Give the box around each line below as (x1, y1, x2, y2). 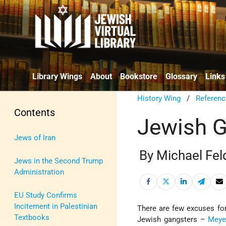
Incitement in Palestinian (14, 201, 97, 211)
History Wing (137, 93, 181, 103)
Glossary (165, 71, 197, 81)
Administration (14, 167, 64, 177)
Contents (14, 106, 55, 119)
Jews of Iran (14, 133, 55, 142)
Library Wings (32, 71, 82, 81)
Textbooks (14, 212, 49, 222)
